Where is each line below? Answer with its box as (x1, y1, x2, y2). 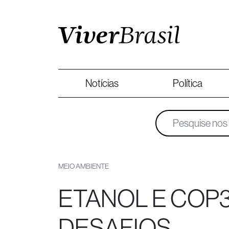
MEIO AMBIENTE (58, 162, 109, 170)
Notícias (85, 78, 119, 89)
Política (173, 78, 203, 89)
